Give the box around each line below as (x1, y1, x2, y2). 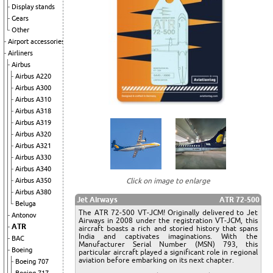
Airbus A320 (15, 130, 51, 138)
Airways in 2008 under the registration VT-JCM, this (79, 216, 258, 225)
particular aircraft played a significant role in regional (79, 248, 258, 257)
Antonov (12, 211, 37, 219)
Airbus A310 (15, 96, 51, 103)
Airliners (8, 49, 33, 57)
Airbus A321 (15, 142, 51, 149)
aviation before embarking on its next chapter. (79, 256, 235, 264)
